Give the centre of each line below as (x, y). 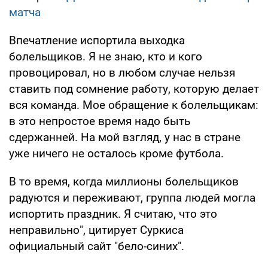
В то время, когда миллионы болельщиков (124, 181)
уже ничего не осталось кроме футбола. (116, 153)
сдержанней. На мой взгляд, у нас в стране (125, 137)
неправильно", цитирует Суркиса (96, 230)
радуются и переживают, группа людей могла (132, 197)
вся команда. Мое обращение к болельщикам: (134, 105)
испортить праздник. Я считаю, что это (113, 214)
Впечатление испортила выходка (97, 40)
